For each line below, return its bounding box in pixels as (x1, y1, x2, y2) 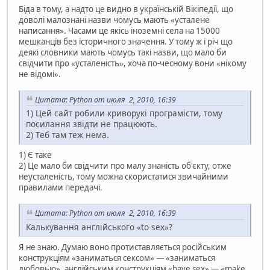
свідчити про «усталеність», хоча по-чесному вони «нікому (19, 57, 246, 69)
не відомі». (19, 68, 61, 80)
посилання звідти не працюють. (26, 118, 157, 130)
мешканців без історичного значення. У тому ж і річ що (19, 36, 233, 47)
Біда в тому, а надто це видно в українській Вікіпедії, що (19, 3, 233, 14)
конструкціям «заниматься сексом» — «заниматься (19, 253, 215, 264)
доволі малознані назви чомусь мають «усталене (19, 14, 210, 25)
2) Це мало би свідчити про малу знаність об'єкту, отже (19, 160, 231, 172)
